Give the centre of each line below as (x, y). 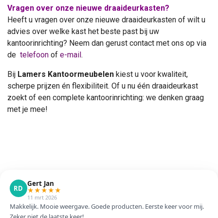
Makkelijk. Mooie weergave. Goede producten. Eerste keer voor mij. (107, 207)
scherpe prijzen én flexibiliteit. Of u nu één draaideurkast (103, 86)
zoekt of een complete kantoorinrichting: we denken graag (106, 98)
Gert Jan (41, 184)
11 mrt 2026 (42, 198)
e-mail (71, 55)
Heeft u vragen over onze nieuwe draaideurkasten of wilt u (106, 20)
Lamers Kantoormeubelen (66, 74)
